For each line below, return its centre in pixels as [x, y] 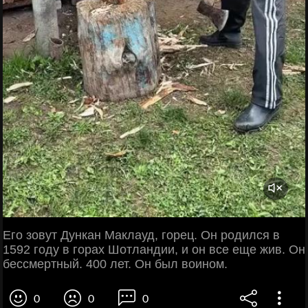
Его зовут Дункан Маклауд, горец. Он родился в [141, 235]
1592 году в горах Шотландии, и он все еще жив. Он [154, 249]
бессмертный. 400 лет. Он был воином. [115, 264]
